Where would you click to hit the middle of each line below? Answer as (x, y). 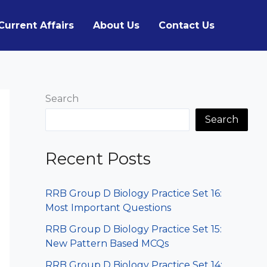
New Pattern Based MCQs (107, 244)
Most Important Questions (108, 208)
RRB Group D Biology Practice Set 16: (133, 194)
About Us (116, 25)
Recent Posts (98, 159)
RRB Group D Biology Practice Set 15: (133, 229)
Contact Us (187, 25)
